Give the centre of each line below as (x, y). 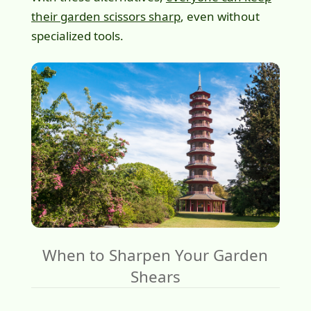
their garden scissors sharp (106, 17)
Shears (155, 277)
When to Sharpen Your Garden (155, 255)
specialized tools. (77, 36)
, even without (220, 17)
